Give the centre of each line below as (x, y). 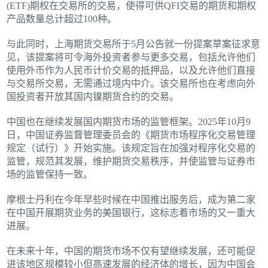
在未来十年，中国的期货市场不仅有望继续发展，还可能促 (131, 251)
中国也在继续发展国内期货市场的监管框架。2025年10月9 (129, 122)
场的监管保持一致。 (50, 175)
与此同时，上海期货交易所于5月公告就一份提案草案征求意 (134, 44)
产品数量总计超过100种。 (62, 19)
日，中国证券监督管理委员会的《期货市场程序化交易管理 (131, 135)
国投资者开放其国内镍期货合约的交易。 (93, 97)
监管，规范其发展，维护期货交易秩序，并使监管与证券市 (131, 162)
